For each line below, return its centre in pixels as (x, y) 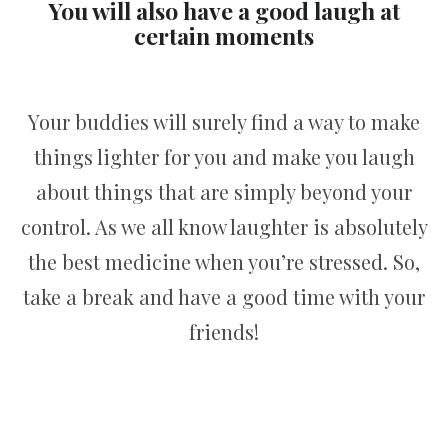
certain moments (224, 35)
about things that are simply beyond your (224, 191)
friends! (224, 331)
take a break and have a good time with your (224, 296)
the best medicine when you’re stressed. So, (224, 261)
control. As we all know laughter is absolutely (224, 226)
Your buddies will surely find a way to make (224, 121)
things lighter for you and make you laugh (224, 156)
